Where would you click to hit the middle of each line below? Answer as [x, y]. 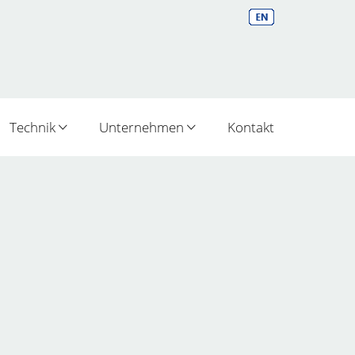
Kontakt [251, 127]
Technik [34, 127]
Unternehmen [143, 127]
